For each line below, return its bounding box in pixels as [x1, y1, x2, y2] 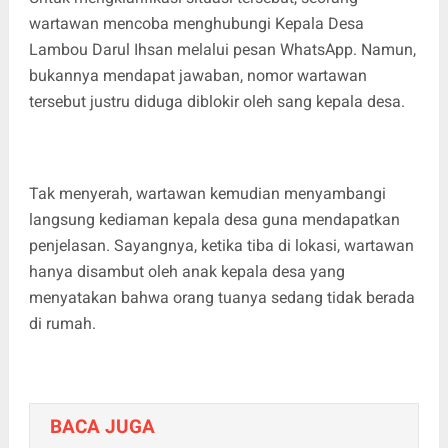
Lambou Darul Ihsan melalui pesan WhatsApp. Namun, [28, 40, 416, 60]
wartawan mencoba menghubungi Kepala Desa [28, 14, 364, 34]
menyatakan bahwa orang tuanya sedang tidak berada [28, 288, 415, 308]
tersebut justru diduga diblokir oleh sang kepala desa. [28, 92, 405, 112]
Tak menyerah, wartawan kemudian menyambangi [28, 184, 386, 204]
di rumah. [28, 314, 96, 334]
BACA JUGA [49, 415, 155, 439]
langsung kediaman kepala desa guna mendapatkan [28, 210, 400, 230]
